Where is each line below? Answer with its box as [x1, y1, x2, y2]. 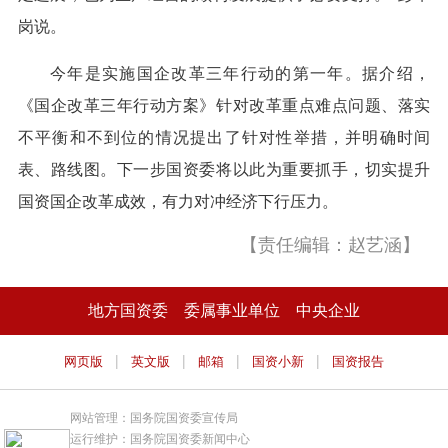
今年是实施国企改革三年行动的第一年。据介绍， [49, 65, 431, 83]
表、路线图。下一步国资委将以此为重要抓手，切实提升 [17, 161, 431, 179]
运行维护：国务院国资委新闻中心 [70, 431, 251, 446]
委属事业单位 [184, 302, 280, 320]
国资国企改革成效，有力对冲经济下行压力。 [17, 193, 338, 211]
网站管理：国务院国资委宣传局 [70, 410, 239, 425]
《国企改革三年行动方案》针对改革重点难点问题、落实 [17, 97, 431, 115]
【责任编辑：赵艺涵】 [240, 235, 421, 256]
